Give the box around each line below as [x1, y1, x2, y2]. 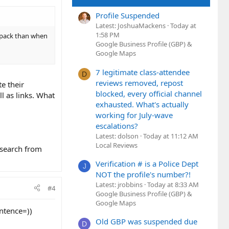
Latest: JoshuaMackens [96, 21, 166, 31]
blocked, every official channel [96, 88, 202, 99]
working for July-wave [96, 109, 173, 120]
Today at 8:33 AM [147, 179, 199, 189]
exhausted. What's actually [96, 99, 189, 109]
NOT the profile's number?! [96, 169, 191, 179]
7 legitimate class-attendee [96, 66, 190, 77]
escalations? [96, 120, 138, 131]
